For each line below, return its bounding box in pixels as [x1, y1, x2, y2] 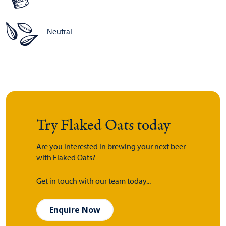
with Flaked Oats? [36, 153, 96, 162]
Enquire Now [49, 204, 100, 215]
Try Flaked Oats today [36, 114, 170, 135]
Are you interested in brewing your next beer [36, 142, 186, 151]
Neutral [47, 27, 72, 36]
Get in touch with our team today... [36, 176, 151, 186]
